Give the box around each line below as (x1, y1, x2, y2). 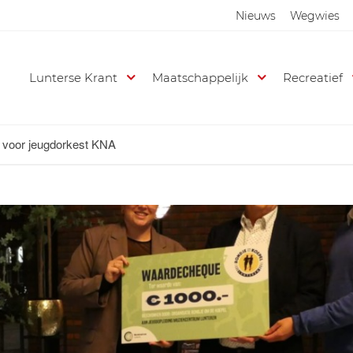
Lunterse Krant (29, 70, 118, 85)
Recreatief (283, 70, 344, 85)
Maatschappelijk (152, 70, 249, 85)
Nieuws (236, 9, 276, 23)
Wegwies (290, 9, 340, 23)
